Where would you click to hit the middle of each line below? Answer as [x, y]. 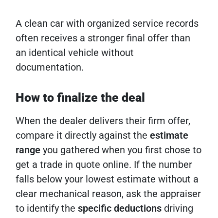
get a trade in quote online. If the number [104, 165]
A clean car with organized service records [107, 24]
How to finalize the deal [80, 98]
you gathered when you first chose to [121, 150]
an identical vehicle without [75, 53]
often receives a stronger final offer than [103, 38]
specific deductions [120, 209]
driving [177, 209]
